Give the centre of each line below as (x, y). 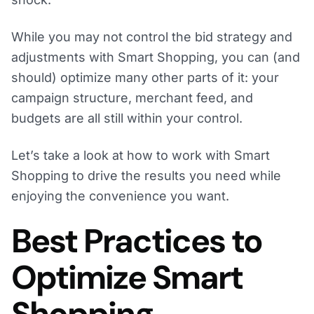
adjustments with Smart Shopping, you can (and (156, 57)
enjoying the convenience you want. (120, 196)
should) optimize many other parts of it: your (145, 78)
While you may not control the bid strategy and (152, 37)
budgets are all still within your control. (127, 118)
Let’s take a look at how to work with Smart (141, 156)
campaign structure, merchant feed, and (132, 98)
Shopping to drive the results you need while (146, 176)
